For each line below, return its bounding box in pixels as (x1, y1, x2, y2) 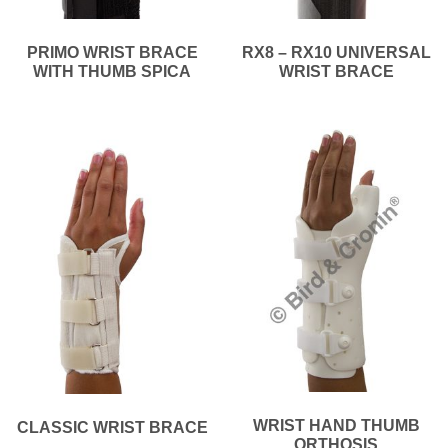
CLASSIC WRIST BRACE (16, 418, 208, 436)
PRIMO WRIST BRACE (26, 43, 198, 61)
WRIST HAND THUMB (252, 417, 420, 435)
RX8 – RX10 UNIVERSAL (241, 43, 431, 61)
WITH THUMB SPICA (33, 62, 191, 80)
